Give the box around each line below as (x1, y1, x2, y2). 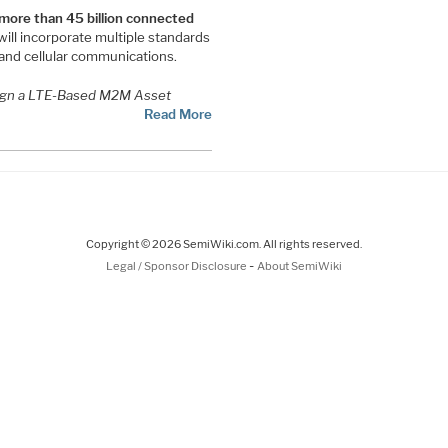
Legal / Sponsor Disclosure (106, 258, 249, 273)
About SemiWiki (257, 258, 342, 273)
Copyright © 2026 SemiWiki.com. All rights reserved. (86, 236, 362, 251)
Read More (143, 105, 212, 122)
